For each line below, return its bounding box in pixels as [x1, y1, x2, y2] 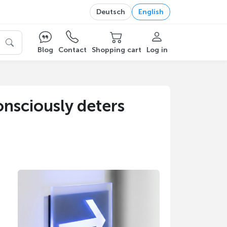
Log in [146, 46, 168, 54]
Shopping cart [91, 46, 141, 54]
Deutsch [96, 8, 125, 16]
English [138, 8, 164, 16]
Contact [58, 46, 87, 54]
